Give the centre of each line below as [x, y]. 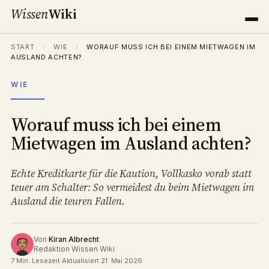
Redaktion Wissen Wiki [74, 249]
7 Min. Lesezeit [35, 261]
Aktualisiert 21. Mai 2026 [102, 261]
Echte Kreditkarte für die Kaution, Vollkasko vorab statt [131, 174]
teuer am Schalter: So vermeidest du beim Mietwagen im [132, 187]
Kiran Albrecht [74, 239]
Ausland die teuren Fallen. [68, 201]
